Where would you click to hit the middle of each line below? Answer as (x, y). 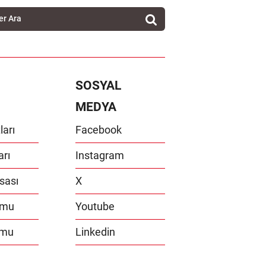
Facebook (99, 129)
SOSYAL (99, 85)
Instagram (100, 155)
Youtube (95, 206)
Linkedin (96, 232)
